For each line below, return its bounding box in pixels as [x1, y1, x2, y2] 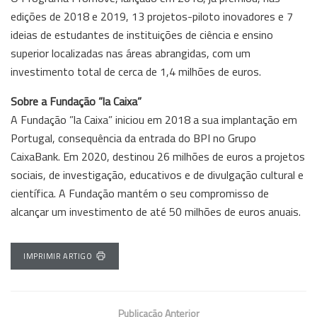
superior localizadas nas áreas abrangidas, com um [11, 44, 250, 62]
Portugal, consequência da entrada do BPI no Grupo [11, 129, 256, 146]
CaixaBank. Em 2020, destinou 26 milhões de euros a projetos [11, 147, 305, 165]
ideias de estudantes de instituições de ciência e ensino [11, 25, 273, 43]
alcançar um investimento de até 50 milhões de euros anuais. [11, 202, 301, 220]
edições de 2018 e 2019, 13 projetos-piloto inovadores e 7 [11, 7, 293, 25]
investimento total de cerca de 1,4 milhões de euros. [11, 62, 261, 80]
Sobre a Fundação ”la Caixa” [11, 92, 142, 110]
